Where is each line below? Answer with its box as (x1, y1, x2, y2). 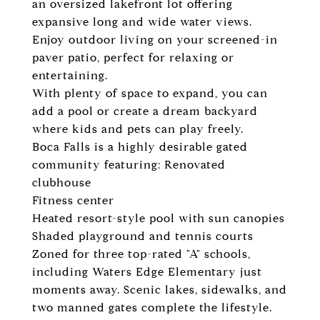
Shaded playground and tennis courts (32, 229, 254, 243)
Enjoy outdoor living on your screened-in (32, 33, 278, 46)
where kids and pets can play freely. (32, 122, 244, 136)
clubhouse (32, 176, 91, 189)
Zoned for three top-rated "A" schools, (32, 247, 251, 261)
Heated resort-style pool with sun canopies (32, 211, 285, 225)
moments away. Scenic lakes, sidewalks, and (32, 283, 287, 296)
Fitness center (32, 194, 114, 207)
